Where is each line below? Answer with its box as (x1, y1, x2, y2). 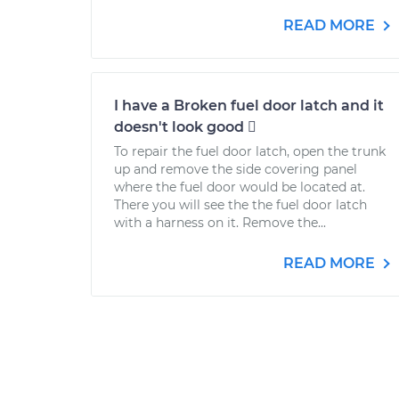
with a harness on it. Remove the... (114, 215, 326, 231)
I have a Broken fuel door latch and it (114, 97, 384, 114)
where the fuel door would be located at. (114, 179, 365, 195)
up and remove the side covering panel (114, 161, 357, 177)
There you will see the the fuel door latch (114, 197, 367, 213)
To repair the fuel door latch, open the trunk (114, 143, 386, 159)
